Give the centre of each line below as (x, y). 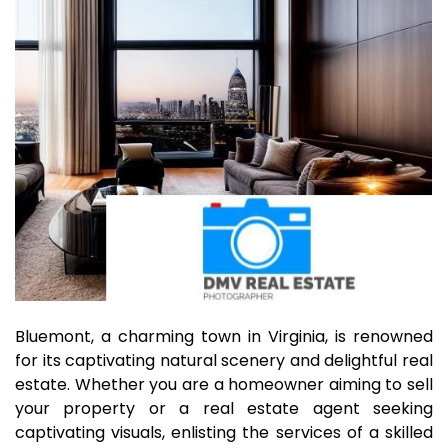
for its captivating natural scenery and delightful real (224, 360)
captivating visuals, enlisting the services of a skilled (224, 432)
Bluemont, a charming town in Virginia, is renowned (224, 336)
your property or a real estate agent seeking (224, 408)
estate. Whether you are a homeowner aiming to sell (224, 384)
